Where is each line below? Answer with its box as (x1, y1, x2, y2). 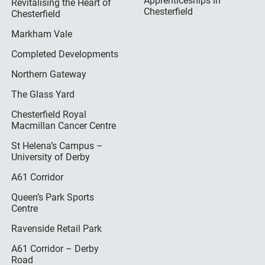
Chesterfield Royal (11, 109, 87, 121)
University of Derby (11, 151, 91, 163)
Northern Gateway (11, 69, 87, 80)
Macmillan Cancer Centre (11, 120, 117, 132)
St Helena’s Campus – (11, 140, 104, 152)
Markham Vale (11, 28, 73, 40)
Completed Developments (11, 49, 119, 60)
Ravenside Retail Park (11, 223, 102, 235)
